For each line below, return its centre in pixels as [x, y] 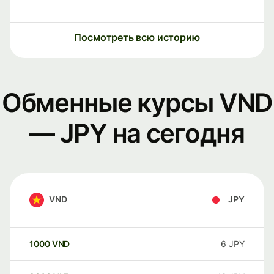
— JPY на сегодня [137, 133]
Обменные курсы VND [137, 103]
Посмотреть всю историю [137, 38]
